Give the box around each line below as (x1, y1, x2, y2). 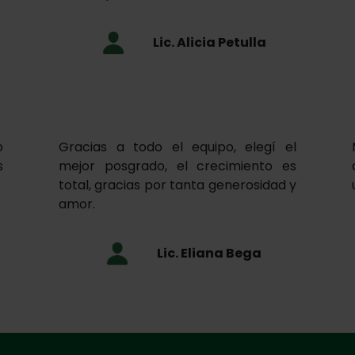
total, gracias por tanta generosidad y (59, 176, 296, 195)
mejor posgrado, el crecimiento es (59, 157, 296, 176)
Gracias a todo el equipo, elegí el (59, 138, 296, 157)
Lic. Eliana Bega (157, 244, 261, 263)
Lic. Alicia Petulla (152, 33, 266, 52)
